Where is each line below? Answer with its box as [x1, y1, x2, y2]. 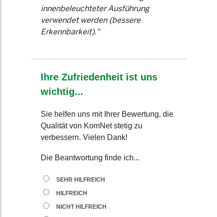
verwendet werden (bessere [41, 15, 140, 25]
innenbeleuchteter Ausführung [41, 3, 149, 14]
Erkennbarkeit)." [41, 27, 100, 37]
